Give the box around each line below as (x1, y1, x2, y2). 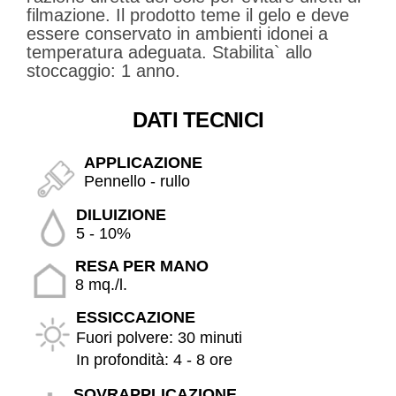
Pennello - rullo (84, 172, 190, 191)
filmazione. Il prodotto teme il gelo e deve (27, 5, 349, 26)
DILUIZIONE (76, 206, 166, 225)
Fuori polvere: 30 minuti (76, 329, 242, 347)
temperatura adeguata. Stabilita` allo (27, 42, 312, 63)
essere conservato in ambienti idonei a (27, 24, 328, 44)
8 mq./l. (75, 276, 127, 294)
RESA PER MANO (75, 257, 209, 276)
